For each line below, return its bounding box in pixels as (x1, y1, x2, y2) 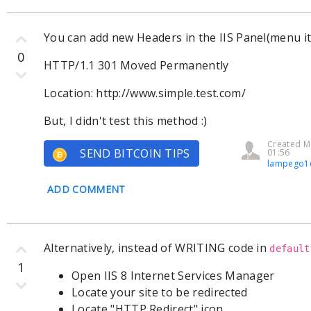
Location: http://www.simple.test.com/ (44, 85, 246, 101)
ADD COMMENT (47, 183, 126, 196)
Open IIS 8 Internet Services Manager (72, 268, 275, 283)
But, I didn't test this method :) (44, 113, 208, 128)
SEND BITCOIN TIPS (77, 146, 190, 161)
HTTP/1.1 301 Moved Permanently (44, 58, 229, 73)
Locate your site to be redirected (72, 285, 248, 300)
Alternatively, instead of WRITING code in (44, 240, 270, 255)
